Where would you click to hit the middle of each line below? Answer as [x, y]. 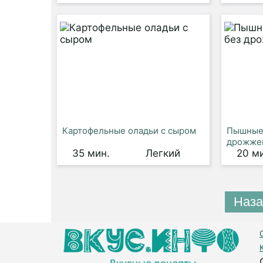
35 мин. [91, 153]
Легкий [163, 153]
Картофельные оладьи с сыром [129, 131]
